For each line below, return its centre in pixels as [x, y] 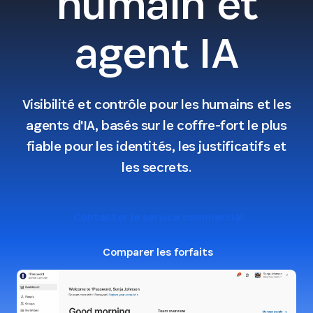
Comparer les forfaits [158, 252]
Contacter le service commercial [158, 217]
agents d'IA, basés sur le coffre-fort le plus [156, 125]
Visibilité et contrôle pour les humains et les [156, 104]
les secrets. [156, 167]
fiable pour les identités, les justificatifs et [156, 146]
